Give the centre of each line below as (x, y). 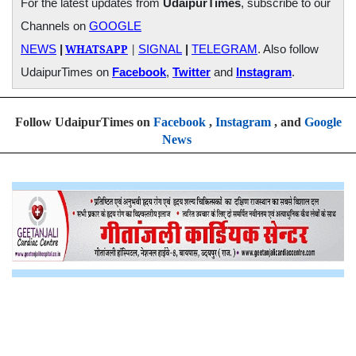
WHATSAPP (97, 49)
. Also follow (288, 49)
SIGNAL (160, 49)
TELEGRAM (224, 49)
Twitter (192, 72)
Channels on (55, 26)
